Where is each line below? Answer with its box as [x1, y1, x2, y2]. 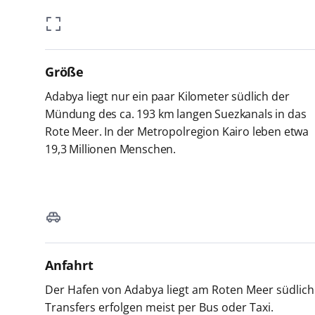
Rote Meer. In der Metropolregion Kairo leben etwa [45, 123, 309, 139]
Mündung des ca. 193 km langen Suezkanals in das [45, 105, 307, 122]
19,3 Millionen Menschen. [45, 141, 176, 157]
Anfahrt [45, 256, 94, 274]
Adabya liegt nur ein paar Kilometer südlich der [45, 88, 290, 104]
